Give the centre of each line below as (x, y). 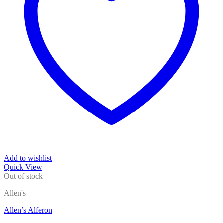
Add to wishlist (28, 158)
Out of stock (23, 176)
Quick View (23, 167)
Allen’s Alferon (28, 210)
